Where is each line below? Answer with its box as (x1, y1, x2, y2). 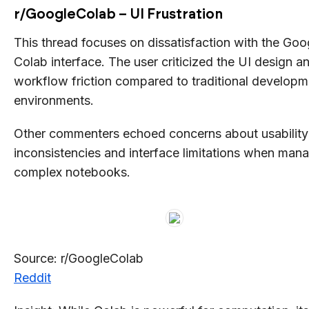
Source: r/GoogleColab (14, 250, 143, 266)
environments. (14, 92, 94, 108)
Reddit (14, 270, 51, 285)
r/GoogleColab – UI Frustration (14, 5, 223, 22)
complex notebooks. (14, 164, 130, 179)
